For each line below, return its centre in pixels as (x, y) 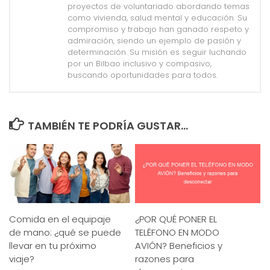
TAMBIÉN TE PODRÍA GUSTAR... (108, 125)
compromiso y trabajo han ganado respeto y (158, 29)
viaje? (22, 259)
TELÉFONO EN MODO (177, 232)
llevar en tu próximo (53, 245)
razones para (165, 259)
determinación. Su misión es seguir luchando (157, 52)
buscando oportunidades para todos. (143, 75)
